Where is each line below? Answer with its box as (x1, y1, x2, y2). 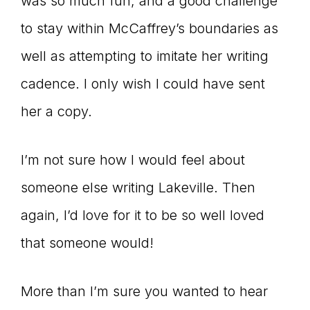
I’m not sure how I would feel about (21, 151, 245, 168)
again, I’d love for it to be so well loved (21, 206, 264, 224)
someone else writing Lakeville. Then (21, 179, 255, 196)
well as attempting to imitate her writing (21, 47, 268, 64)
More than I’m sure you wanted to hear (21, 282, 268, 300)
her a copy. (21, 102, 92, 120)
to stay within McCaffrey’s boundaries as (21, 19, 278, 37)
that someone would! (21, 234, 154, 251)
